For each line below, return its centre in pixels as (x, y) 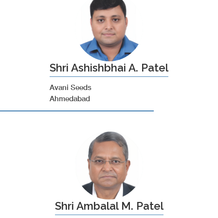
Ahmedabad (70, 98)
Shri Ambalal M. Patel (109, 206)
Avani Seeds (71, 87)
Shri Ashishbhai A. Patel (109, 68)
